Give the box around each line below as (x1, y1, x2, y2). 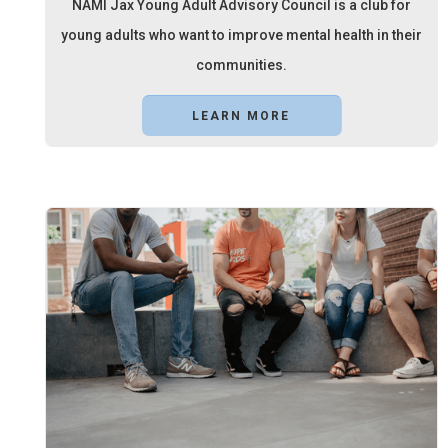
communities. (196, 57, 287, 74)
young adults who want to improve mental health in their (61, 27, 422, 44)
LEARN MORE (192, 109, 290, 124)
